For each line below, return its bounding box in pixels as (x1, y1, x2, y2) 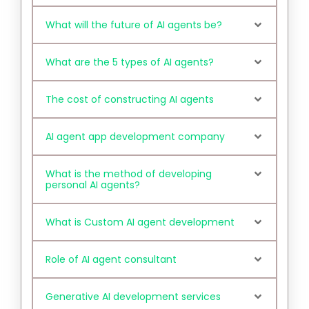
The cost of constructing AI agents (46, 92, 214, 106)
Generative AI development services (46, 289, 221, 303)
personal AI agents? (46, 177, 140, 192)
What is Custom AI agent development (46, 215, 235, 229)
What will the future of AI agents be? (46, 17, 222, 32)
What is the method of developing (46, 166, 212, 181)
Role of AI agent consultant (46, 252, 177, 266)
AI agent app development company (46, 129, 225, 143)
